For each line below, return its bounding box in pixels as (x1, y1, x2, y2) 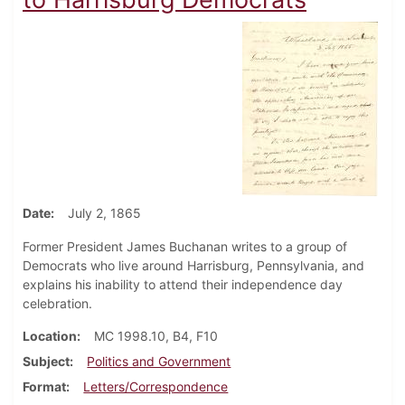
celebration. (23, 296, 92, 312)
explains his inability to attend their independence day (23, 277, 343, 293)
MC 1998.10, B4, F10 (94, 328, 218, 344)
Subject (23, 353, 70, 370)
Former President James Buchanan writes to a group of (23, 239, 347, 255)
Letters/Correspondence (83, 379, 229, 395)
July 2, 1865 (68, 205, 141, 221)
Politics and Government (87, 353, 231, 370)
